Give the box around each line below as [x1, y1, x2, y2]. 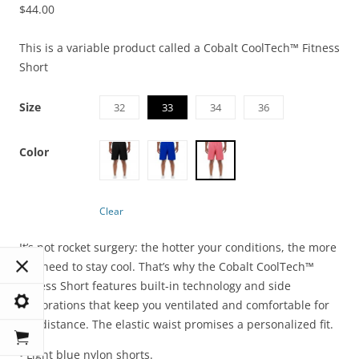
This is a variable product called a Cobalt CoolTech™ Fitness [19, 40, 340, 56]
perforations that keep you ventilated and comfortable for [19, 297, 329, 313]
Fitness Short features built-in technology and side [19, 278, 291, 294]
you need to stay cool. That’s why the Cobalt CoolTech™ [19, 259, 314, 275]
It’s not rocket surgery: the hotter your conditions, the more [19, 240, 337, 256]
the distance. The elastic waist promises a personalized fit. [19, 317, 333, 333]
